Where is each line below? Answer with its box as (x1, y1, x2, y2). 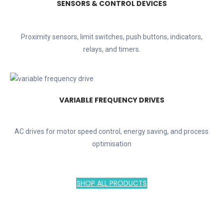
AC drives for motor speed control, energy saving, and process (14, 127, 209, 136)
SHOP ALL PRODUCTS (76, 178, 147, 189)
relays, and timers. (83, 45, 140, 54)
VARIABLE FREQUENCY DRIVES (59, 95, 164, 106)
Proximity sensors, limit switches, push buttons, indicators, (20, 33, 203, 41)
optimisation (92, 140, 131, 148)
